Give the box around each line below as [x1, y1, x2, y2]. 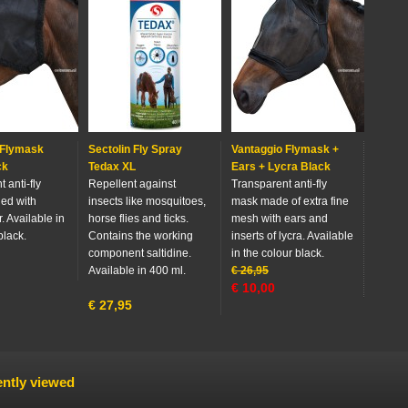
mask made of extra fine [231, 195, 349, 208]
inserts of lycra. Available [231, 229, 353, 242]
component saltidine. [88, 247, 191, 260]
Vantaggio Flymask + [231, 143, 339, 156]
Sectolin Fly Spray [88, 143, 182, 156]
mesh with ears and [231, 212, 328, 225]
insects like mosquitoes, [88, 195, 206, 208]
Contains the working [88, 229, 193, 242]
